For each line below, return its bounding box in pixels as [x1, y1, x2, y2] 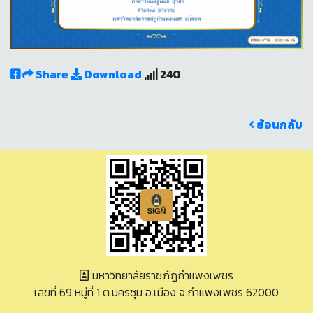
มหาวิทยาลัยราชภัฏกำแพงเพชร [89, 267, 233, 284]
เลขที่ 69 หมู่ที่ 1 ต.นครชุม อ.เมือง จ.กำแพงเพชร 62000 [34, 284, 279, 301]
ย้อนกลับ [254, 116, 303, 133]
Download [82, 66, 142, 83]
